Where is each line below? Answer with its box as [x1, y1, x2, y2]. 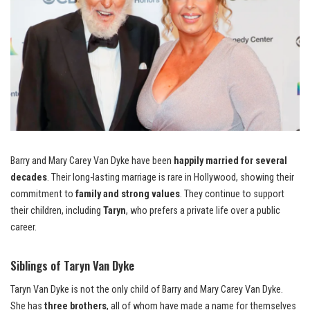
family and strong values [75, 188, 180, 201]
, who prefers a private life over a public [126, 205, 280, 217]
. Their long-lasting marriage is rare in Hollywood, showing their [47, 172, 294, 184]
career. [10, 221, 37, 234]
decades [10, 172, 47, 184]
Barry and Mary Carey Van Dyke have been [10, 155, 174, 167]
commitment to [10, 188, 75, 201]
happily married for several [174, 155, 287, 167]
